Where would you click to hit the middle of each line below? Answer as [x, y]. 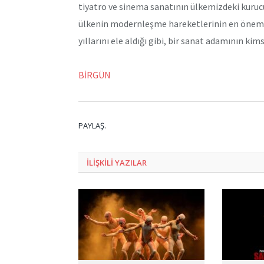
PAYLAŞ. [92, 126]
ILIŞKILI [101, 163]
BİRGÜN [95, 75]
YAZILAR [131, 163]
